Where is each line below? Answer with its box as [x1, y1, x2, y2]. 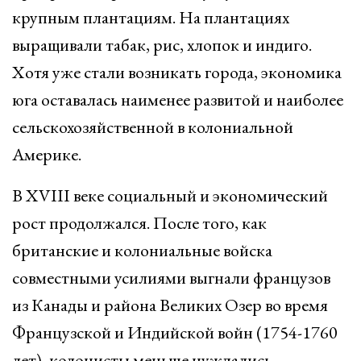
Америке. [12, 143, 81, 166]
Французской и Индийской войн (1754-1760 [12, 321, 338, 344]
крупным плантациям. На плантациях [12, 6, 289, 29]
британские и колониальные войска [12, 239, 272, 262]
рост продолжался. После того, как [12, 211, 267, 234]
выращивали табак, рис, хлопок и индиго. [12, 33, 312, 56]
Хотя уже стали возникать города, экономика [12, 60, 342, 84]
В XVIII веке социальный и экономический [12, 184, 328, 207]
